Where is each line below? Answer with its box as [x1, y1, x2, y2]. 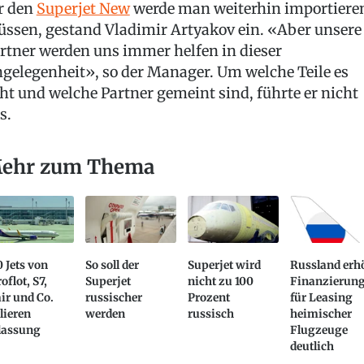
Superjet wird [188, 258, 262, 272]
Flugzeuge [290, 323, 349, 337]
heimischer [290, 306, 353, 321]
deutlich [290, 339, 335, 353]
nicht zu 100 [188, 274, 254, 288]
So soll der [84, 258, 139, 272]
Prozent [188, 290, 231, 305]
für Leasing [290, 290, 353, 305]
